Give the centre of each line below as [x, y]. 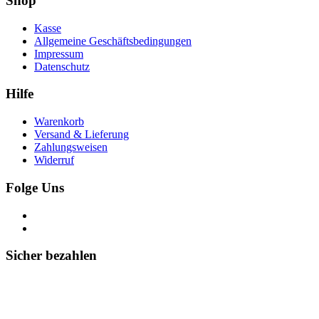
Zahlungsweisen [71, 147]
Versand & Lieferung [82, 135]
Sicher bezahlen [51, 256]
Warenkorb [59, 122]
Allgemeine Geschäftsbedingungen [113, 41]
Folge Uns [35, 187]
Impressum [59, 53]
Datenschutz [62, 66]
